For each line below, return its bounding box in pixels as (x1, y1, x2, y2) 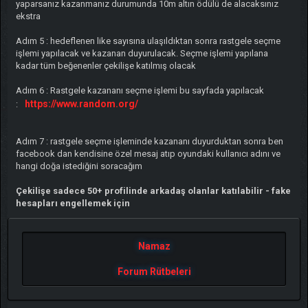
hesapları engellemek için (15, 197, 130, 208)
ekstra (15, 10, 41, 21)
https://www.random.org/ (24, 98, 138, 109)
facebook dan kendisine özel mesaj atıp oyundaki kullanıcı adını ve (15, 148, 280, 159)
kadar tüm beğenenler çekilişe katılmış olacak (15, 60, 196, 71)
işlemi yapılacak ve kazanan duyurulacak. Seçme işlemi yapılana (15, 47, 268, 58)
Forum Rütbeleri (117, 265, 191, 277)
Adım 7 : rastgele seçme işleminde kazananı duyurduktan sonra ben (15, 135, 283, 146)
